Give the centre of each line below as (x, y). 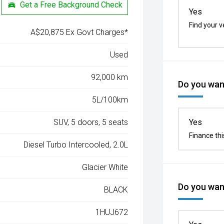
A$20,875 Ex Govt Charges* (79, 32)
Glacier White (105, 167)
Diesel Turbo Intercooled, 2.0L (76, 145)
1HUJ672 (112, 212)
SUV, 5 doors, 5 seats (91, 122)
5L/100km (110, 100)
